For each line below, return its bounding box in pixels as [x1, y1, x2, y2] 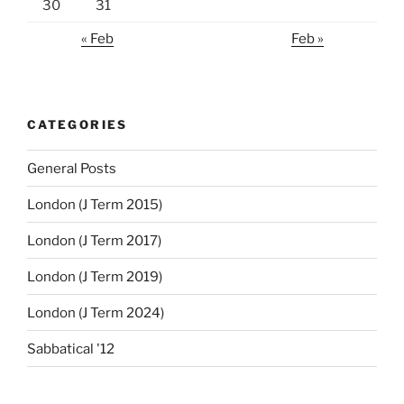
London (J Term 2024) [27, 304, 164, 321]
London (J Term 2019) [27, 268, 162, 285]
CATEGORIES [27, 116, 128, 132]
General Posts [27, 160, 116, 177]
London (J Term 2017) [27, 232, 161, 249]
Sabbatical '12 [27, 340, 115, 357]
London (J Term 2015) [27, 196, 162, 213]
